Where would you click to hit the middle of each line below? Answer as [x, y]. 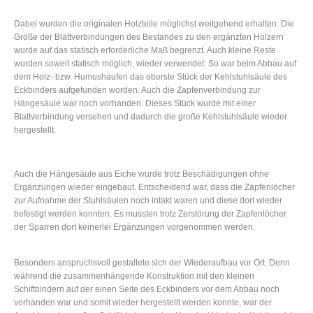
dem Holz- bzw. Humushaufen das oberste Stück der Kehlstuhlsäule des [151, 77]
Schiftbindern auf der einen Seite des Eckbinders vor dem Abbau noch [147, 290]
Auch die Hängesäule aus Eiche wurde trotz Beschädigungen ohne [141, 174]
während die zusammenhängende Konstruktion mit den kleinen [134, 276]
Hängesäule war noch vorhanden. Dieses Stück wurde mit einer [135, 103]
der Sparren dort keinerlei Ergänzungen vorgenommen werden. [134, 227]
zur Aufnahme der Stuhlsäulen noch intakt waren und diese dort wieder [148, 201]
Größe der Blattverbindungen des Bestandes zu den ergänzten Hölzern [149, 37]
